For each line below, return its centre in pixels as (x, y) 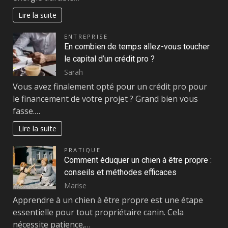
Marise (75, 186)
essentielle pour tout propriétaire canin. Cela (98, 212)
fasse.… (26, 111)
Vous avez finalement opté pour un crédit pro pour (110, 87)
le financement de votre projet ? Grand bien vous (105, 99)
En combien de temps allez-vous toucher (137, 47)
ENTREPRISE (86, 37)
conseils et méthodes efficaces (120, 173)
